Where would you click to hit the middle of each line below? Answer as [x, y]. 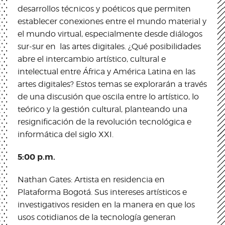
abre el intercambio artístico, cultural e [92, 59]
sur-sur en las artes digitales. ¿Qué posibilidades [109, 46]
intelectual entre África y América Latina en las [106, 71]
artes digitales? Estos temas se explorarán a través [112, 84]
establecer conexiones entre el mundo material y [112, 21]
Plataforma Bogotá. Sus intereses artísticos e [102, 192]
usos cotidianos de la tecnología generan [97, 217]
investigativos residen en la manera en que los [106, 204]
